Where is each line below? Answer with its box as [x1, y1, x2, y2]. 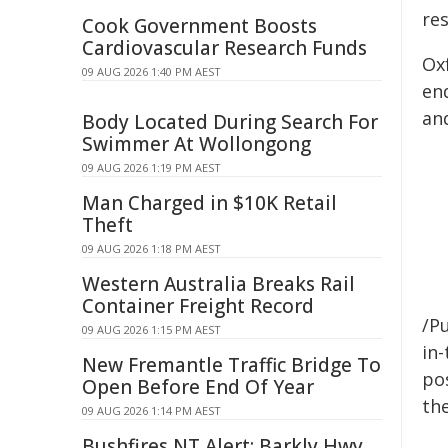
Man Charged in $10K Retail [82, 190, 337, 216]
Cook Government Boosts [82, 13, 317, 39]
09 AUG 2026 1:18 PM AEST [82, 241, 221, 256]
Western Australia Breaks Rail [82, 271, 355, 297]
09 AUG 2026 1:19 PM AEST [82, 160, 221, 175]
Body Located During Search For [82, 109, 378, 135]
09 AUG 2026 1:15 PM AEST [82, 322, 221, 337]
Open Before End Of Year [82, 374, 314, 400]
